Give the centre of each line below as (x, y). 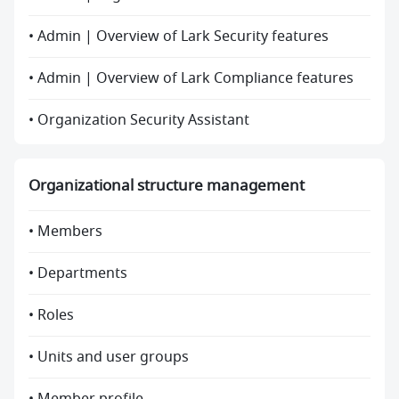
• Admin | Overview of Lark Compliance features (191, 79)
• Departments (78, 274)
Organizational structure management (167, 186)
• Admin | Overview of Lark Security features (179, 37)
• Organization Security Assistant (139, 121)
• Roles (51, 316)
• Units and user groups (109, 358)
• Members (65, 232)
